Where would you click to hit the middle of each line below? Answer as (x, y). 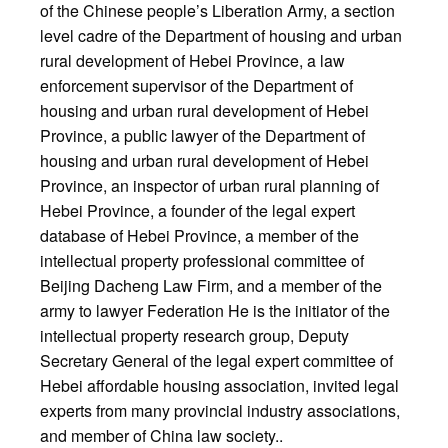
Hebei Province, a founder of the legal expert (197, 210)
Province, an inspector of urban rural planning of (209, 185)
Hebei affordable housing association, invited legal (219, 385)
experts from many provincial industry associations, (220, 410)
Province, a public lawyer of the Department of (202, 135)
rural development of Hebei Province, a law (192, 60)
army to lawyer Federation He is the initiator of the (215, 310)
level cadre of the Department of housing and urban (221, 35)
